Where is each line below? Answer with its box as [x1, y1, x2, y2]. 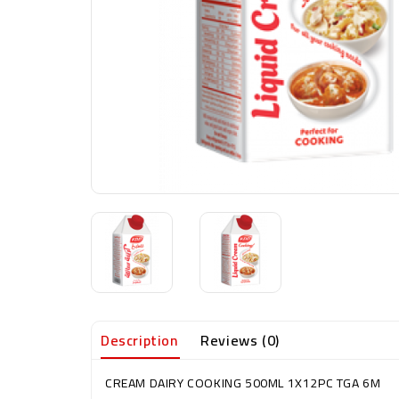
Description [101, 327, 178, 354]
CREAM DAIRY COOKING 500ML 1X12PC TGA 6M [105, 371, 381, 395]
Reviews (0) [200, 327, 280, 354]
